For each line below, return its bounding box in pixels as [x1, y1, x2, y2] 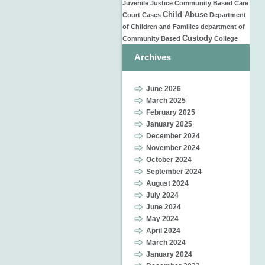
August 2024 [146, 179, 189, 188]
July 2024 [146, 191, 179, 199]
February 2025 [146, 108, 195, 117]
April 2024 [146, 227, 180, 235]
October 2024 [146, 156, 192, 164]
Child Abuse [163, 11, 208, 19]
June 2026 [146, 85, 181, 93]
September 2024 [146, 167, 202, 176]
